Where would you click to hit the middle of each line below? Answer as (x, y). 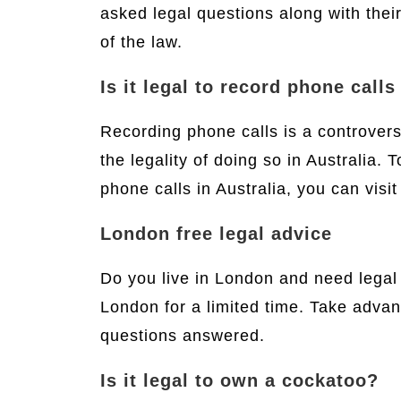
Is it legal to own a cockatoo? (239, 380)
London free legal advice (216, 234)
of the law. (141, 42)
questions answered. (183, 336)
